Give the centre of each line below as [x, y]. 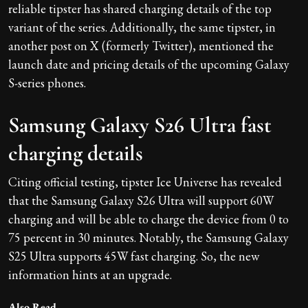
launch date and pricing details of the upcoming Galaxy [149, 64]
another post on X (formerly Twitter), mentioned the [141, 45]
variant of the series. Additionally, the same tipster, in [142, 27]
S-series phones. [47, 82]
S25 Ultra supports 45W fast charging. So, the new [134, 256]
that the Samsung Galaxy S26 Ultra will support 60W [141, 200]
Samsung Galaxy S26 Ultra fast [140, 124]
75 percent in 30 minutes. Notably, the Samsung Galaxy [148, 237]
